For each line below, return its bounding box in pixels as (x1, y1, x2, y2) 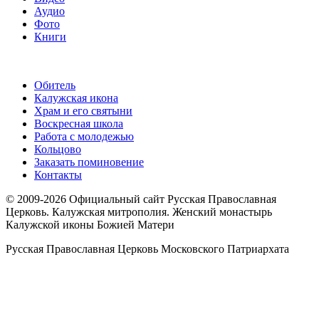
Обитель (34, 79, 75, 91)
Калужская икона (34, 92, 118, 104)
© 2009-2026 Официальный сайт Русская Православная (6, 193, 276, 205)
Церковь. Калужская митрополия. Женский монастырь (6, 206, 272, 218)
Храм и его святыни (34, 105, 132, 117)
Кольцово (34, 143, 81, 155)
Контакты (34, 169, 82, 181)
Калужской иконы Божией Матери (6, 219, 174, 231)
